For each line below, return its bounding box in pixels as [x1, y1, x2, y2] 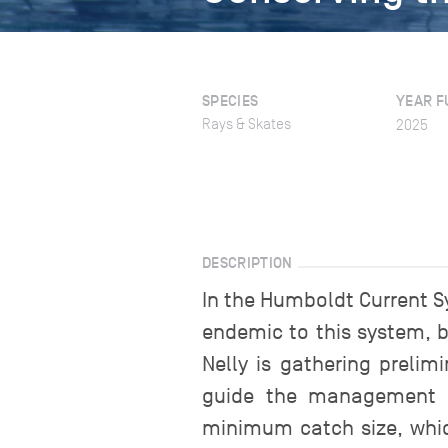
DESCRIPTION [202, 253, 293, 272]
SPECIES [202, 91, 259, 110]
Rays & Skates [202, 115, 291, 133]
